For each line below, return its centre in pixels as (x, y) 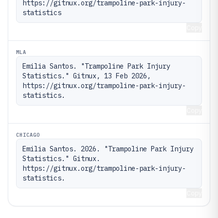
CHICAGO (28, 135)
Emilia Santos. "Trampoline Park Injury (96, 66)
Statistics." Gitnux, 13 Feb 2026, (87, 76)
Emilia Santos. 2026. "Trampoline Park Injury (108, 149)
